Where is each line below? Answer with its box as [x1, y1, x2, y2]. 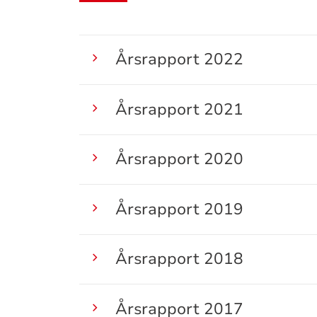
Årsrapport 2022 [115, 48, 243, 71]
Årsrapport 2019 [115, 197, 243, 220]
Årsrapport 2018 [115, 248, 243, 270]
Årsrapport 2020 [115, 148, 243, 171]
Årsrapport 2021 [115, 98, 243, 120]
